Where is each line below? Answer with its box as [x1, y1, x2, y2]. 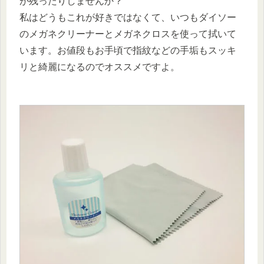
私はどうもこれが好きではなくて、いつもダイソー [19, 12, 236, 22]
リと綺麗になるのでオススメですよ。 [19, 61, 180, 72]
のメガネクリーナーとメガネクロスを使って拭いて [19, 28, 236, 39]
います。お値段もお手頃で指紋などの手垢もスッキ [19, 45, 236, 55]
